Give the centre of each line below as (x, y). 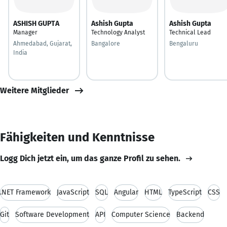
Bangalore (106, 43)
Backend (190, 214)
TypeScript (185, 192)
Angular (126, 192)
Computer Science (141, 214)
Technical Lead (190, 32)
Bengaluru (184, 43)
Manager (25, 32)
